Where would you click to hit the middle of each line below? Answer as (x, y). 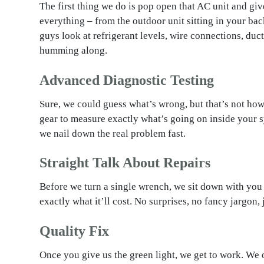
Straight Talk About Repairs (125, 163)
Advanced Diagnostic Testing (126, 80)
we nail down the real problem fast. (112, 133)
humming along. (73, 51)
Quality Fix (74, 231)
